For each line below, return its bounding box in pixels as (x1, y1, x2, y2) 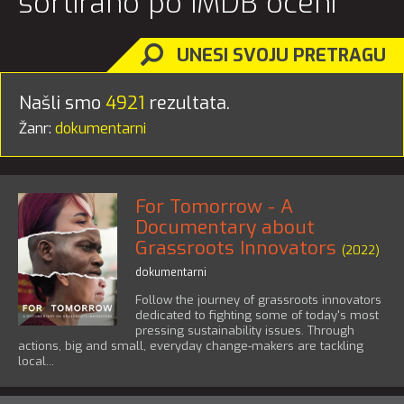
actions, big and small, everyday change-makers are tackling (18, 338, 363, 353)
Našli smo (19, 91, 106, 115)
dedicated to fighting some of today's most (135, 308, 379, 323)
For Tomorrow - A (135, 194, 293, 219)
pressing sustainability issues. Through (135, 323, 354, 338)
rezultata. (144, 91, 230, 115)
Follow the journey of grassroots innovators (135, 292, 381, 308)
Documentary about (135, 215, 315, 240)
